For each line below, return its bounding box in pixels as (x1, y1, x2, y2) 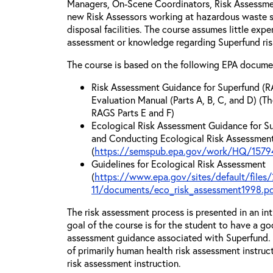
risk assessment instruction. (67, 257, 181, 269)
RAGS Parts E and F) (91, 106, 174, 119)
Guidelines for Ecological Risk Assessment (91, 157, 266, 170)
